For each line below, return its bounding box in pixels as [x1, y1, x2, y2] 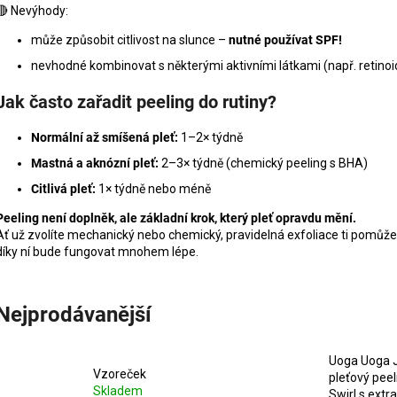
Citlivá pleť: [31, 181, 96, 196]
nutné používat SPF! [229, 32, 342, 47]
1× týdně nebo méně [96, 181, 211, 196]
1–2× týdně [178, 129, 243, 144]
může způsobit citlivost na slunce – [31, 32, 229, 47]
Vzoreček [93, 366, 146, 381]
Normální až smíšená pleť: [31, 129, 178, 144]
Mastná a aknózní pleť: [31, 155, 159, 170]
